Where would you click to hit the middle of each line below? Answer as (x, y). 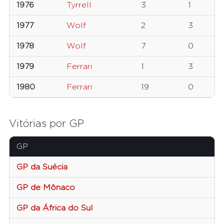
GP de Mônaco (46, 188)
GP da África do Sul (55, 208)
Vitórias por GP (46, 124)
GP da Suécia (42, 167)
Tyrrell (79, 5)
